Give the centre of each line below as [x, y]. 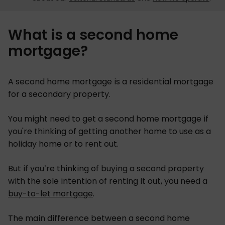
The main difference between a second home [99, 218]
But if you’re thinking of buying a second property [106, 168]
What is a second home [93, 35]
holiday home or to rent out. [63, 144]
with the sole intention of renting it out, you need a [108, 181]
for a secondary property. [59, 94]
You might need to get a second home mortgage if [108, 119]
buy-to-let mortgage [50, 193]
